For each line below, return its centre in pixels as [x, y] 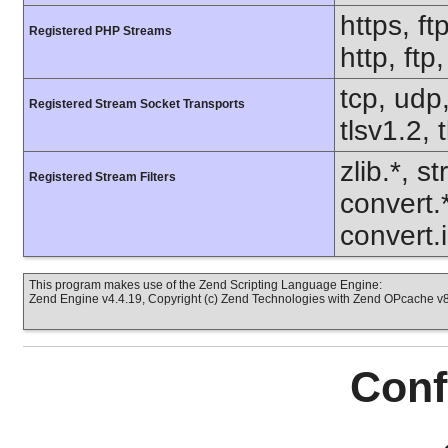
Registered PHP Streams [100, 31]
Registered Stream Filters [102, 177]
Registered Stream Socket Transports [137, 104]
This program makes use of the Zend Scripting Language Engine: [205, 285]
